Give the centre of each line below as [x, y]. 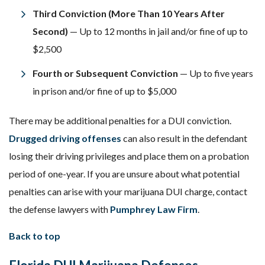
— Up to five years [216, 73]
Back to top [35, 236]
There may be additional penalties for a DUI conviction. [120, 120]
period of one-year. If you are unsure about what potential [124, 174]
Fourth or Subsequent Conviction [106, 73]
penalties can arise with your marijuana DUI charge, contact [128, 191]
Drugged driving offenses [65, 138]
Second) [51, 31]
